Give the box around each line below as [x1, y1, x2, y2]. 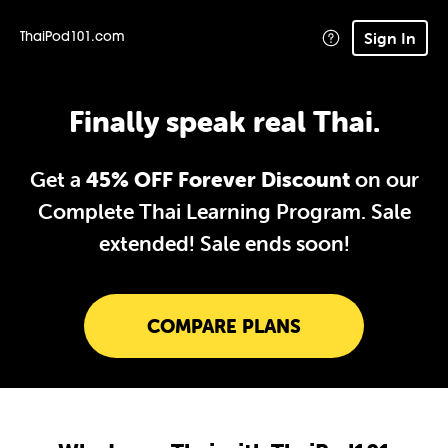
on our [349, 166, 419, 192]
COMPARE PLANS [147, 314, 301, 338]
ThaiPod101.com [20, 31, 125, 44]
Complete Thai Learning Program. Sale [37, 198, 411, 224]
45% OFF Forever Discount [85, 166, 350, 192]
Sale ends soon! [199, 230, 350, 256]
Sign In [364, 27, 416, 48]
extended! [98, 230, 200, 256]
